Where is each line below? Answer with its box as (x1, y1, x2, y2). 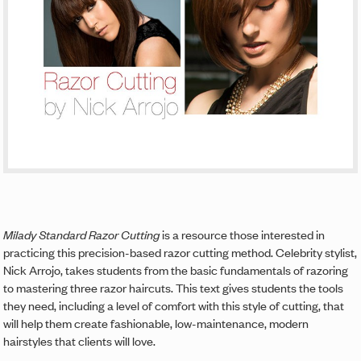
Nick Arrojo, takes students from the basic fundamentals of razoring (3, 261, 349, 279)
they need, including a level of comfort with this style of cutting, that (3, 297, 345, 314)
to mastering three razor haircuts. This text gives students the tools (3, 279, 344, 297)
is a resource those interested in (160, 226, 326, 243)
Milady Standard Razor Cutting (3, 226, 160, 243)
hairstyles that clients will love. (3, 332, 156, 350)
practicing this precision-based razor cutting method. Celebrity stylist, (3, 243, 358, 261)
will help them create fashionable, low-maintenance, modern (3, 314, 309, 332)
